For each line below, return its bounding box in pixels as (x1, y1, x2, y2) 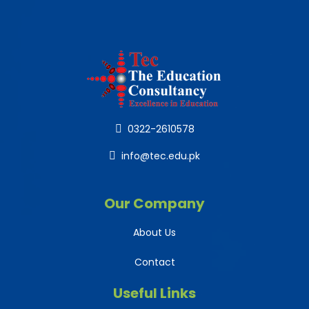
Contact (134, 255, 175, 270)
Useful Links (113, 283, 196, 303)
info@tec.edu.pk (121, 149, 200, 163)
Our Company (104, 194, 205, 214)
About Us (133, 226, 176, 240)
